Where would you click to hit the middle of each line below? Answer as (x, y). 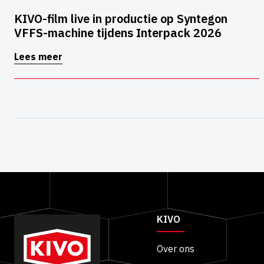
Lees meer (38, 57)
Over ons (176, 249)
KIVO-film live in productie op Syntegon (121, 19)
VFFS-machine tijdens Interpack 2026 (118, 33)
